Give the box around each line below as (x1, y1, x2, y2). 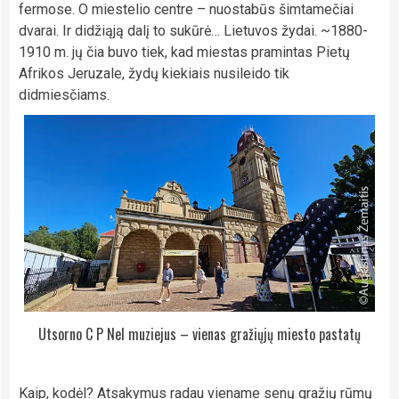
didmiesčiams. (19, 85, 110, 103)
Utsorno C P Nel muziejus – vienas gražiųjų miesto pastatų (38, 323, 361, 346)
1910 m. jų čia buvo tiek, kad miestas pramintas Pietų (19, 43, 350, 61)
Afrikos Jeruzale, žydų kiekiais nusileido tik (19, 64, 289, 82)
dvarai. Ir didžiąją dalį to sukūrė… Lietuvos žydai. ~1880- (19, 21, 368, 39)
